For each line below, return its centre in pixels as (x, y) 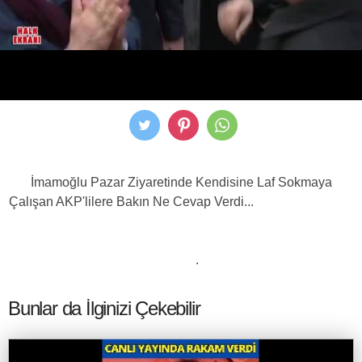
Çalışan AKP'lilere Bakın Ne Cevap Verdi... (181, 202)
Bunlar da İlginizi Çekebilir (104, 308)
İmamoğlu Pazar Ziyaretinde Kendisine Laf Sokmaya (181, 182)
